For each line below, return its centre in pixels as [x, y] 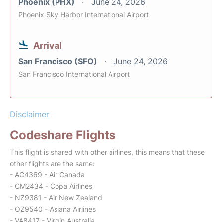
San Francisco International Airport [74, 74]
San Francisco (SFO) [59, 62]
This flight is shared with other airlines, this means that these [107, 152]
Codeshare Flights [63, 135]
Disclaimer [29, 115]
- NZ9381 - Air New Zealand [56, 198]
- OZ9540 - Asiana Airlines [53, 209]
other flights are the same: [52, 164]
